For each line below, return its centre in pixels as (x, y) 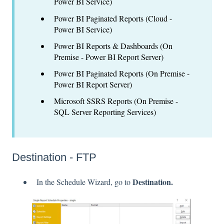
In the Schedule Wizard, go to (84, 181)
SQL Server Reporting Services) (105, 112)
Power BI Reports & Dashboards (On (113, 45)
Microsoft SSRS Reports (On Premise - (116, 101)
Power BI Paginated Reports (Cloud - (113, 18)
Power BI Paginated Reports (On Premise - (122, 73)
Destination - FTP (54, 157)
